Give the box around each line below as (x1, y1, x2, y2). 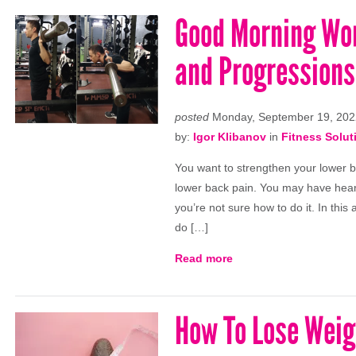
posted (175, 110, 209, 123)
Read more (175, 252, 233, 265)
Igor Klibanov (193, 130, 266, 143)
